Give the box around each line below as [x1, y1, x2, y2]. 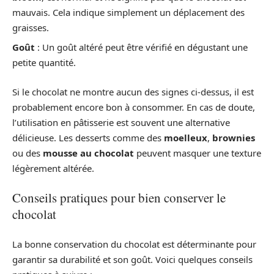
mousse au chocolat [43, 146, 134, 159]
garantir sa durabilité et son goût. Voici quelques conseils [12, 253, 253, 265]
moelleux [164, 131, 207, 144]
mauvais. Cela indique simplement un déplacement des [12, 6, 245, 18]
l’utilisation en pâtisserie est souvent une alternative [12, 116, 230, 128]
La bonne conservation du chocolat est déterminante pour [12, 237, 256, 250]
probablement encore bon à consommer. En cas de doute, [12, 100, 255, 113]
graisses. [12, 21, 49, 34]
